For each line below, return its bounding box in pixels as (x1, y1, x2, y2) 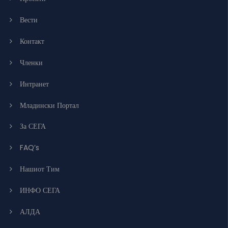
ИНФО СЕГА (20, 185, 60, 195)
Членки (20, 57, 43, 68)
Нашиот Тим (20, 163, 60, 174)
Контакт (20, 36, 44, 46)
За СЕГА (20, 121, 46, 131)
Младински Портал (20, 100, 79, 110)
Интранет (20, 78, 49, 89)
